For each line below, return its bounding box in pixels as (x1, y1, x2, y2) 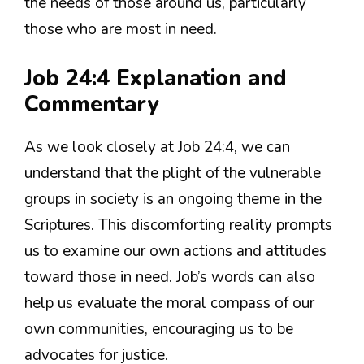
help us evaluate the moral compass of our (24, 292, 314, 314)
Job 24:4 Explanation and (24, 63, 287, 93)
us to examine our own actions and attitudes (24, 240, 327, 262)
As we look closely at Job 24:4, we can (24, 136, 290, 158)
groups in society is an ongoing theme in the (24, 188, 322, 210)
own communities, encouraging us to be (24, 318, 293, 340)
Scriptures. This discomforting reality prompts (24, 214, 332, 236)
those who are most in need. (24, 19, 217, 41)
